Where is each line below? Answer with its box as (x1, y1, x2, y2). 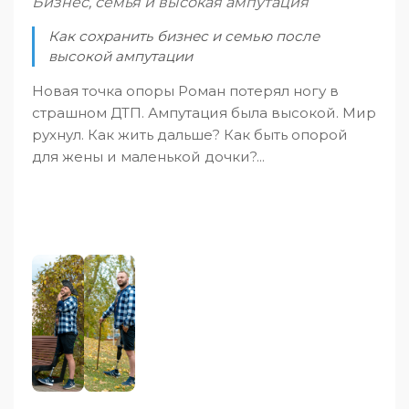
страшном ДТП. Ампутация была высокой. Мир (32, 104, 376, 121)
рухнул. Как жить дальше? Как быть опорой (32, 126, 348, 143)
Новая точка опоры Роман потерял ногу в (32, 82, 339, 100)
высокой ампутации (48, 47, 193, 65)
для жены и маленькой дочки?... (32, 148, 265, 165)
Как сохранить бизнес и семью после (48, 27, 320, 45)
